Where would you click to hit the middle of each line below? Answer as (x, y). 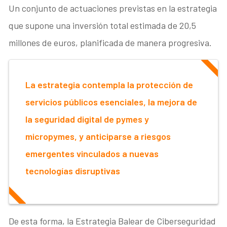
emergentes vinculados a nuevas (92, 153)
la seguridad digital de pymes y (87, 119)
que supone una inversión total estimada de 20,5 (103, 25)
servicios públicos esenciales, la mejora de (111, 102)
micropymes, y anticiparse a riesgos (98, 136)
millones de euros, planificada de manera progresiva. (110, 42)
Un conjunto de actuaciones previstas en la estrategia (113, 8)
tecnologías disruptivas (73, 171)
